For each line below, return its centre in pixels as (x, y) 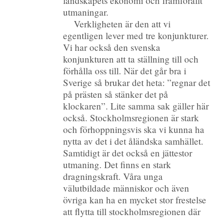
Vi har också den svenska (112, 47)
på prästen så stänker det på (116, 94)
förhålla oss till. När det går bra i (125, 70)
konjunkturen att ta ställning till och (131, 59)
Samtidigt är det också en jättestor (128, 153)
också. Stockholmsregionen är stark (131, 117)
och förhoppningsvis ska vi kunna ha (134, 129)
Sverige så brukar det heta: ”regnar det (137, 82)
